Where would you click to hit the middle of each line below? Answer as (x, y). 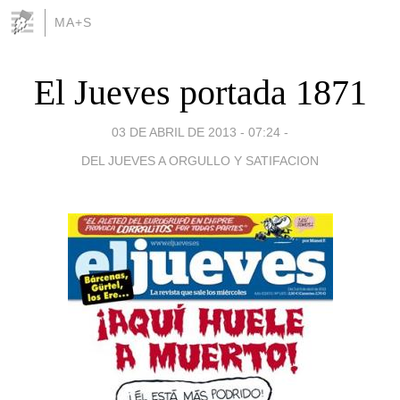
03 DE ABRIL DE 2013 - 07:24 (196, 132)
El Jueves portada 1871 (200, 92)
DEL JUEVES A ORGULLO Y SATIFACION (200, 160)
